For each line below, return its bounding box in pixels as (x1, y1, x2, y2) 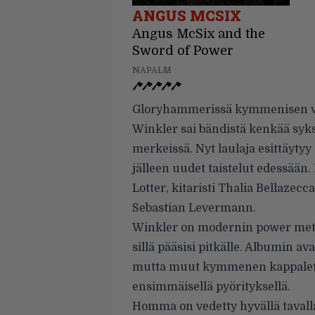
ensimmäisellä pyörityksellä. (132, 281, 290, 293)
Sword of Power (132, 44, 233, 58)
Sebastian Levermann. (132, 202, 256, 214)
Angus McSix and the (132, 27, 265, 41)
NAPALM (132, 65, 172, 75)
